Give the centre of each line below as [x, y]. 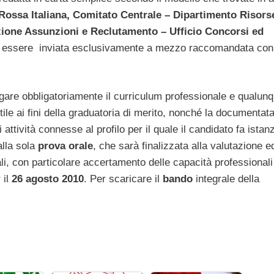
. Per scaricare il [123, 179]
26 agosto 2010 [48, 179]
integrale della [226, 179]
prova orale [65, 146]
